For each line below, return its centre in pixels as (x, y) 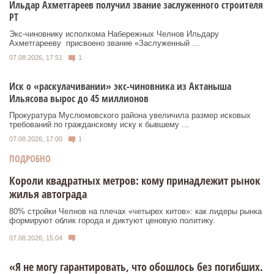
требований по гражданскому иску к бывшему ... (99, 124)
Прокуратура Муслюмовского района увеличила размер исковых (130, 115)
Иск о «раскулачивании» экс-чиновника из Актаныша (120, 86)
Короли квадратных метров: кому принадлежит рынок (135, 180)
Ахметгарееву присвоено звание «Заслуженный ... (104, 43)
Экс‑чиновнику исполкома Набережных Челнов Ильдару (114, 34)
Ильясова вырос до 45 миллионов (79, 98)
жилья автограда (48, 194)
